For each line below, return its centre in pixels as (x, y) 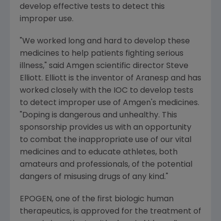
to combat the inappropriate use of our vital (106, 140)
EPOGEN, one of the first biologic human (97, 199)
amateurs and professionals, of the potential (106, 165)
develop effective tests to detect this (92, 7)
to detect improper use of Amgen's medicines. (110, 103)
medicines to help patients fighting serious (102, 54)
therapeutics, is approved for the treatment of (110, 212)
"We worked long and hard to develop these (105, 41)
